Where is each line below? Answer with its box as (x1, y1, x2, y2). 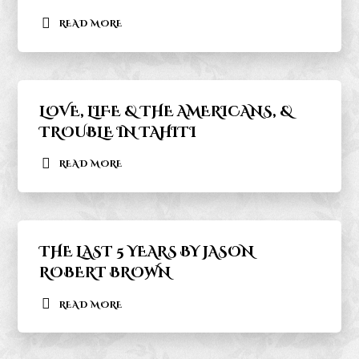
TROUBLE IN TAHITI (38, 123, 196, 143)
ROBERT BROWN (38, 263, 171, 283)
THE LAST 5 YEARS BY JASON (38, 242, 254, 262)
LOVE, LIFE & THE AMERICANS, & (38, 102, 292, 122)
